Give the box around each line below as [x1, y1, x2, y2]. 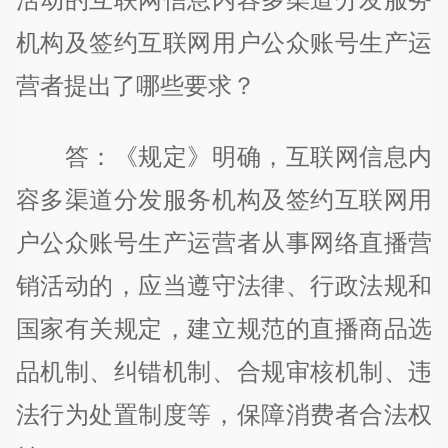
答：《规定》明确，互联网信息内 [15, 143, 433, 171]
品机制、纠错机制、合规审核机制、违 [15, 358, 433, 386]
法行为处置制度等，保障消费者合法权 [15, 401, 433, 429]
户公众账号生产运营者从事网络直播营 [15, 229, 433, 257]
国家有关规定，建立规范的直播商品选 [15, 315, 433, 343]
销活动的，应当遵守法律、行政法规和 [15, 272, 433, 300]
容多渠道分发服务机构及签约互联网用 [15, 186, 433, 214]
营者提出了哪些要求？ [15, 71, 256, 99]
